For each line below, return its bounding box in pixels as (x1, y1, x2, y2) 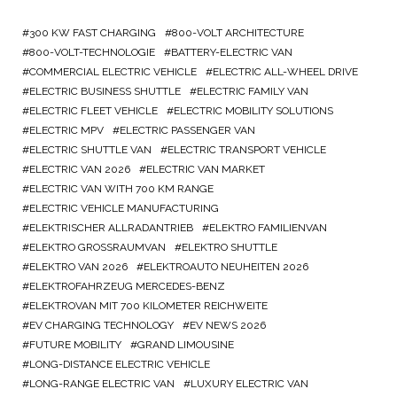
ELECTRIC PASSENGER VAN (120, 124, 255, 137)
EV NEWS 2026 (190, 319, 266, 332)
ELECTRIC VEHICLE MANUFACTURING (29, 202, 219, 215)
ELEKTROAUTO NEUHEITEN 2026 (144, 261, 308, 274)
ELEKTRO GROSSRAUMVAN (29, 241, 158, 254)
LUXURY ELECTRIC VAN (191, 378, 308, 391)
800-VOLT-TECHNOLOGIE (29, 46, 155, 59)
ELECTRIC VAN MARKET (146, 163, 265, 176)
